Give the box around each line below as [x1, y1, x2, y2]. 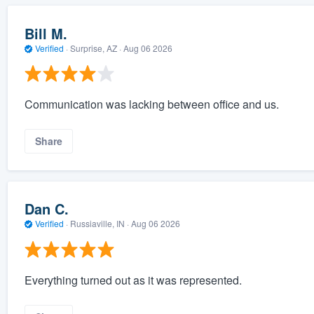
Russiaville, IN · [67, 217, 131, 230]
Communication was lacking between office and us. [24, 96, 279, 113]
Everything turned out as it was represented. [24, 271, 242, 288]
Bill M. [24, 22, 67, 43]
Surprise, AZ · [67, 41, 123, 54]
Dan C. [24, 198, 69, 219]
